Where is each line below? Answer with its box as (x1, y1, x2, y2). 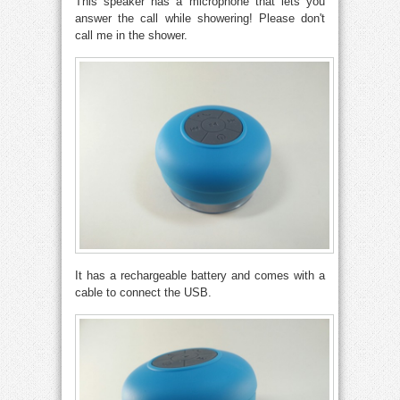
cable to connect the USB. (75, 286, 212, 299)
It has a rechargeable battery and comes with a (75, 269, 325, 282)
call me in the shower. (75, 29, 187, 42)
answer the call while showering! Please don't (75, 12, 325, 25)
